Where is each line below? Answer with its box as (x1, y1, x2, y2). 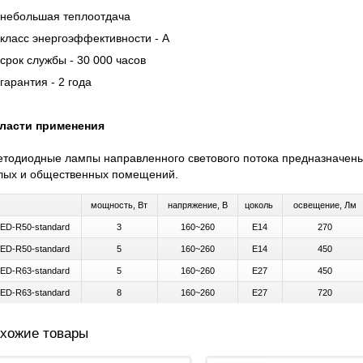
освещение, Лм (293, 200, 357, 211)
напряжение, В (167, 200, 228, 211)
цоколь (244, 200, 275, 211)
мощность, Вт (91, 200, 148, 211)
